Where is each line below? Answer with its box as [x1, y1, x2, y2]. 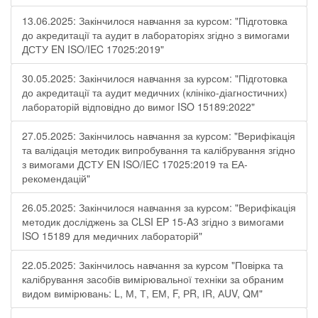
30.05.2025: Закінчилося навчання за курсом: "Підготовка [22, 71, 287, 85]
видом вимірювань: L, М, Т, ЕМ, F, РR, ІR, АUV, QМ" [22, 286, 263, 300]
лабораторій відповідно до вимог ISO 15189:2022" [22, 99, 255, 114]
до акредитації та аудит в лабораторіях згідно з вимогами [22, 28, 290, 42]
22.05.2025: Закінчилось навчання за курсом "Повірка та [22, 258, 283, 272]
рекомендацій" [22, 171, 90, 185]
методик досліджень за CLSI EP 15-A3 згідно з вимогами [22, 214, 284, 229]
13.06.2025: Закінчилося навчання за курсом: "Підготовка [22, 13, 287, 28]
